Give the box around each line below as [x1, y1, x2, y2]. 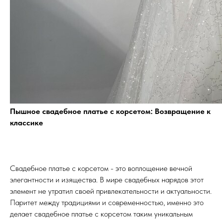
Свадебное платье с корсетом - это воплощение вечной [10, 164, 192, 173]
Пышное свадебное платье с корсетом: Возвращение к [10, 107, 211, 116]
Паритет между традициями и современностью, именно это [10, 198, 204, 208]
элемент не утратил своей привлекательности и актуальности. [10, 186, 212, 196]
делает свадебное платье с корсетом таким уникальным [10, 209, 193, 219]
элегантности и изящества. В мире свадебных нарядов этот [10, 175, 204, 185]
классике [10, 118, 43, 128]
